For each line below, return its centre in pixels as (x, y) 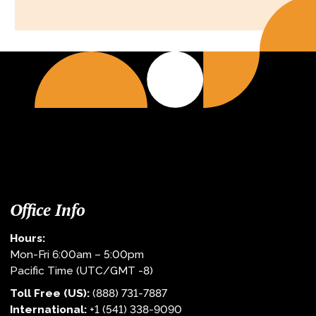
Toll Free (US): (49, 293)
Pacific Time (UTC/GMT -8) (81, 270)
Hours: (27, 238)
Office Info (47, 209)
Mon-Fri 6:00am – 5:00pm (77, 254)
